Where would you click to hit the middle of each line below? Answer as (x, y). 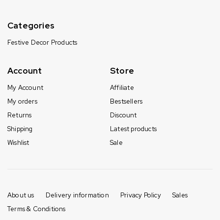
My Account (25, 87)
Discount (124, 115)
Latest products (133, 129)
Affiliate (122, 87)
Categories (31, 25)
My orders (22, 101)
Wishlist (18, 142)
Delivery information (77, 195)
